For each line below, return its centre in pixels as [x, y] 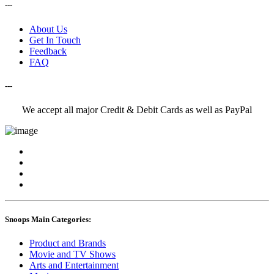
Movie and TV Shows [72, 254]
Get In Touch [55, 40]
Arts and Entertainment [74, 265]
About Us [48, 29]
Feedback [48, 51]
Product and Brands [68, 243]
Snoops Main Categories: [48, 220]
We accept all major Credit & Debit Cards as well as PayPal [137, 110]
